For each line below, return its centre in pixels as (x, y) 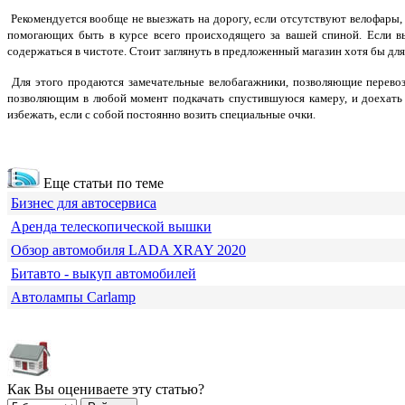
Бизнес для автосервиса (84, 203)
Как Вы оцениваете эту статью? (106, 390)
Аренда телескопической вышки (111, 227)
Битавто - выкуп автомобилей (104, 274)
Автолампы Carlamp (73, 297)
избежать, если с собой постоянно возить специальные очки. (161, 115)
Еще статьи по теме (102, 184)
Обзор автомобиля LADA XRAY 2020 (128, 250)
